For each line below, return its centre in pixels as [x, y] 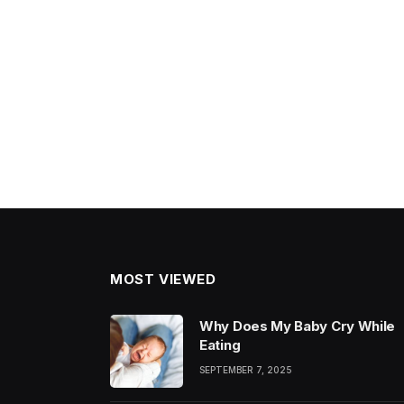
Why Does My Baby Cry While [298, 326]
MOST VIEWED [163, 279]
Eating [220, 345]
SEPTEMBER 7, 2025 [246, 370]
